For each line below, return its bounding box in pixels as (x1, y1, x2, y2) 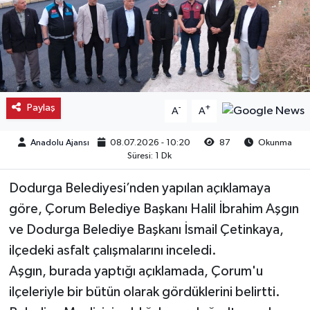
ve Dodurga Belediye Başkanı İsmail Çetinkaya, (8, 223, 284, 237)
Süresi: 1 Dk (127, 152, 172, 161)
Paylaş (26, 102, 55, 113)
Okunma (256, 138, 293, 147)
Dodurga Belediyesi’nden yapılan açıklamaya (8, 181, 271, 196)
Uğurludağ (37, 266, 100, 277)
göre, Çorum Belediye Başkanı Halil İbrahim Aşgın (8, 202, 299, 217)
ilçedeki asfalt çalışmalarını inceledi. (8, 244, 217, 258)
